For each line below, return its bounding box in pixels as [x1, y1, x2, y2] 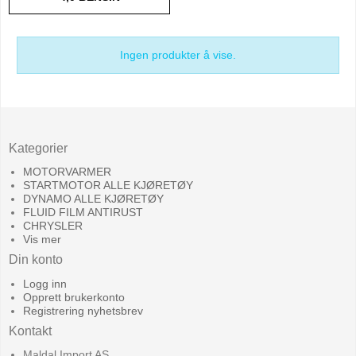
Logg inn [22, 277, 67, 290]
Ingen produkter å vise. [120, 48, 236, 61]
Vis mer [22, 233, 61, 246]
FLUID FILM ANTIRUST [22, 206, 143, 219]
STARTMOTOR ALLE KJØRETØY [22, 179, 193, 192]
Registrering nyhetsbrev [22, 304, 143, 317]
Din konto [9, 253, 63, 267]
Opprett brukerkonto [22, 290, 125, 304]
